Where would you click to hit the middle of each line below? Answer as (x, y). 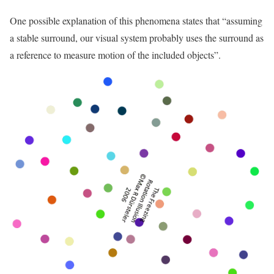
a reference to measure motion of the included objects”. (115, 55)
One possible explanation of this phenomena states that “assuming (136, 20)
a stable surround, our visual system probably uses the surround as (137, 38)
